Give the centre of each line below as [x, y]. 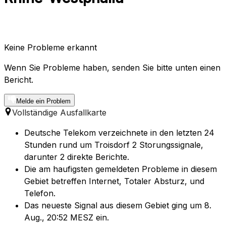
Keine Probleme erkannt [50, 48]
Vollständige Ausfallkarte [59, 113]
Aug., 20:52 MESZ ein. [67, 218]
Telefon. [40, 193]
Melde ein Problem [43, 101]
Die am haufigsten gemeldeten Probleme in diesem [121, 169]
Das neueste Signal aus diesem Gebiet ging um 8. [118, 206]
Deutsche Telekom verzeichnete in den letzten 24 [119, 133]
